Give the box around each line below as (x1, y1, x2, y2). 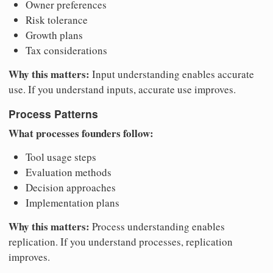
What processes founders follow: (9, 125, 154, 141)
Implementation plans (26, 195, 119, 210)
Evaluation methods (26, 165, 112, 179)
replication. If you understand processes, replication (9, 234, 233, 249)
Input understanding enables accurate (90, 66, 254, 81)
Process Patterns (9, 106, 98, 122)
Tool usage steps (26, 149, 96, 164)
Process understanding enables (90, 219, 225, 233)
